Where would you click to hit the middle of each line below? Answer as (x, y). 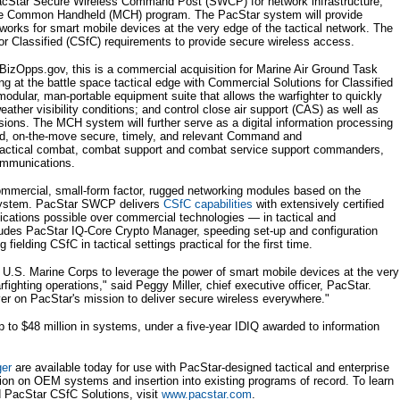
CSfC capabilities (208, 204)
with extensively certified (318, 204)
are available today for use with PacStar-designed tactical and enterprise (200, 367)
